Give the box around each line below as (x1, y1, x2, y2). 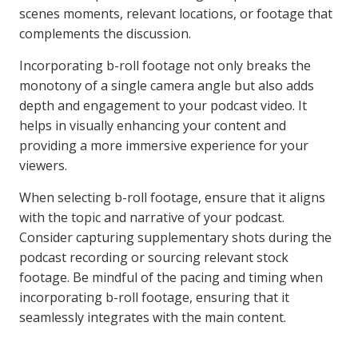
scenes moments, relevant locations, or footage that (19, 5, 332, 22)
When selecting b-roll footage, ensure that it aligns (19, 189, 325, 206)
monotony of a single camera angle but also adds (19, 77, 314, 94)
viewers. (19, 157, 67, 174)
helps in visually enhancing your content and (19, 117, 286, 134)
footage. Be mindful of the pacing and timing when (19, 268, 323, 286)
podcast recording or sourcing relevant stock (19, 249, 288, 266)
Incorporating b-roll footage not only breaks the (19, 57, 311, 74)
